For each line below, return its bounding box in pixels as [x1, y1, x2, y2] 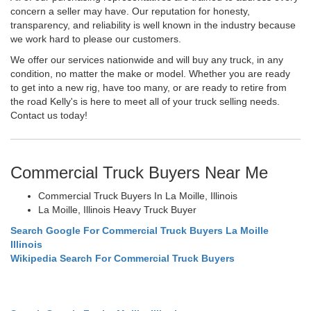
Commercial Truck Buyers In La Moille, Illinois [38, 190, 237, 201]
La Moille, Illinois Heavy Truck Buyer [38, 203, 196, 215]
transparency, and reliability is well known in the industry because [10, 19, 296, 31]
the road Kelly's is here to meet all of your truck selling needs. [10, 95, 280, 107]
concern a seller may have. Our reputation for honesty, [10, 5, 250, 17]
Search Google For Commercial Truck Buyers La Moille [10, 224, 269, 236]
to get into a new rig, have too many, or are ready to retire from [10, 81, 287, 93]
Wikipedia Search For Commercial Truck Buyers [10, 252, 235, 264]
